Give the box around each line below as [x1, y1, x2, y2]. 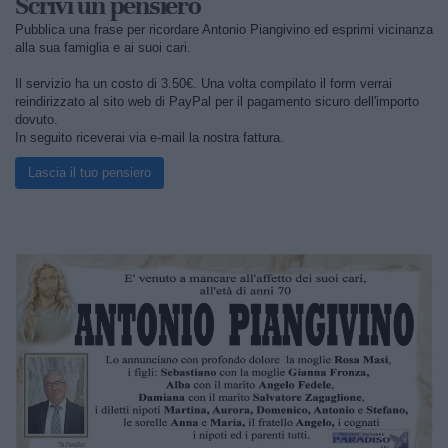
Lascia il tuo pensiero [28, 165, 151, 181]
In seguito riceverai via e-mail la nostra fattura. [15, 130, 284, 146]
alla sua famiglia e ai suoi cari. [15, 40, 191, 56]
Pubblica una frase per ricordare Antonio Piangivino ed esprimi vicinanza [15, 22, 433, 38]
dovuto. [15, 112, 58, 128]
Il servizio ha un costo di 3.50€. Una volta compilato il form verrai [15, 76, 392, 92]
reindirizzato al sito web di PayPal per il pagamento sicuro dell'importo [15, 94, 419, 110]
